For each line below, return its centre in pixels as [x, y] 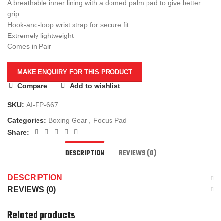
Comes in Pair [29, 47]
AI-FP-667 [42, 105]
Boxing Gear [68, 121]
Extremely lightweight [40, 36]
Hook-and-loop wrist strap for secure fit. [69, 25]
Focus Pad [110, 121]
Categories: [27, 121]
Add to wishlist [95, 86]
